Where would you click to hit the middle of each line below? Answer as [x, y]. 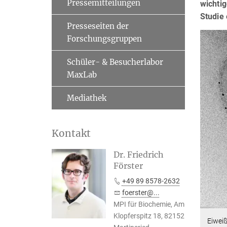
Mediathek [87, 98]
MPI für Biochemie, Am [149, 204]
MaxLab [82, 75]
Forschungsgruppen [104, 39]
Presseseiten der [98, 26]
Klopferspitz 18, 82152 [149, 216]
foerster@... [141, 193]
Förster [128, 166]
